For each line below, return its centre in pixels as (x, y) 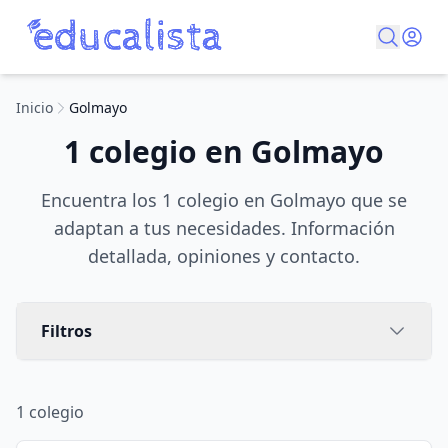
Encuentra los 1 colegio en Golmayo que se (224, 200)
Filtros (66, 331)
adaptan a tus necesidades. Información (224, 228)
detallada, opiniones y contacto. (224, 256)
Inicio (34, 107)
